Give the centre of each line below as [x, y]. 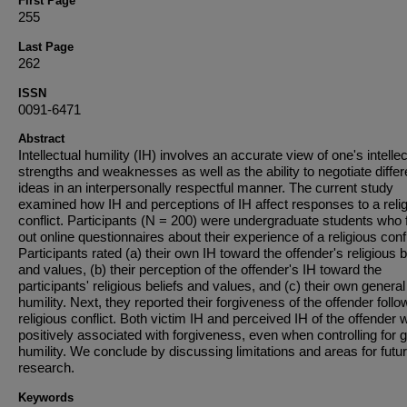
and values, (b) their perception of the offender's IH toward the [200, 269]
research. [46, 367]
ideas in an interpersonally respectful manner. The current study [206, 188]
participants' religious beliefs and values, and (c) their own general [212, 286]
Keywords [46, 397]
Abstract [41, 139]
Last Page [46, 47]
